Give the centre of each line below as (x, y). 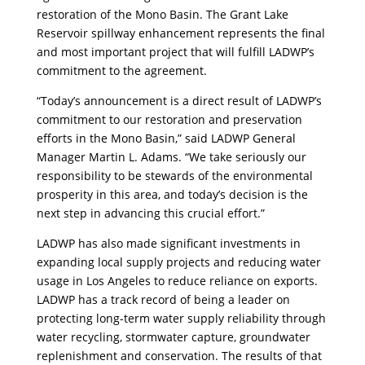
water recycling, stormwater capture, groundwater (173, 337)
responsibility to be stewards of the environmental (174, 176)
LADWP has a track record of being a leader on (163, 300)
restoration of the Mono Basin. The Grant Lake (162, 15)
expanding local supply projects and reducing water (178, 262)
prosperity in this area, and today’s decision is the (172, 195)
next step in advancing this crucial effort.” (150, 213)
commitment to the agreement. (121, 71)
